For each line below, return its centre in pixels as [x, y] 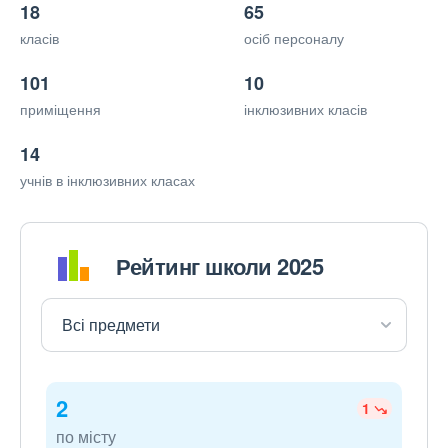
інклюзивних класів [305, 109]
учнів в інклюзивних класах [107, 180]
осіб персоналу [294, 38]
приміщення [60, 109]
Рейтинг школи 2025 [219, 265]
